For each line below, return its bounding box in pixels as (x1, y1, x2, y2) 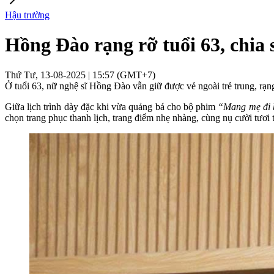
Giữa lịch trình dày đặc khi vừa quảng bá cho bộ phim (5, 101, 218, 112)
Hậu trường (5, 10, 50, 20)
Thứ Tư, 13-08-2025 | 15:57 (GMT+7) (5, 69, 155, 80)
